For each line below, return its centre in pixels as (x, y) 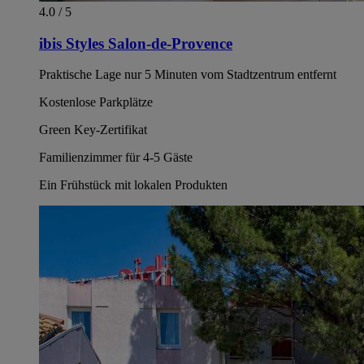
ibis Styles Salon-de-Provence (136, 43)
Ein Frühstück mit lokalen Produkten (133, 185)
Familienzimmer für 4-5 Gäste (116, 158)
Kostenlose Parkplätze (96, 102)
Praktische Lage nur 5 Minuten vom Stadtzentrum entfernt (188, 75)
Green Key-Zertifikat (93, 130)
